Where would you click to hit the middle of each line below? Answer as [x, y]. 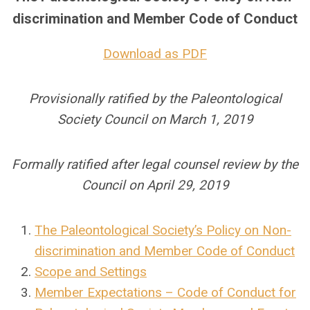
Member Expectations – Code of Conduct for [165, 292]
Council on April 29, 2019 [155, 185]
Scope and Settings [91, 272]
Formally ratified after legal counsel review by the [155, 164]
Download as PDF [155, 54]
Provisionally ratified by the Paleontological [155, 99]
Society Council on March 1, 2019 [155, 119]
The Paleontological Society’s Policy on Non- [163, 230]
